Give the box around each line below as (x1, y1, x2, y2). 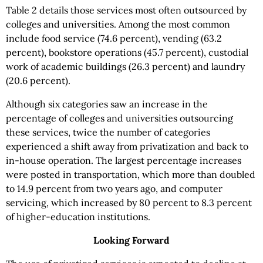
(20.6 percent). (6, 75, 70, 86)
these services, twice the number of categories (6, 126, 210, 138)
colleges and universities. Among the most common (6, 18, 230, 30)
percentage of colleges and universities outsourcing (6, 112, 233, 124)
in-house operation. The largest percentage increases (6, 154, 241, 166)
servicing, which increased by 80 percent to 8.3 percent (6, 197, 252, 208)
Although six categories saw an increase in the (6, 98, 208, 110)
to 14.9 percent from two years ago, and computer (6, 183, 222, 194)
